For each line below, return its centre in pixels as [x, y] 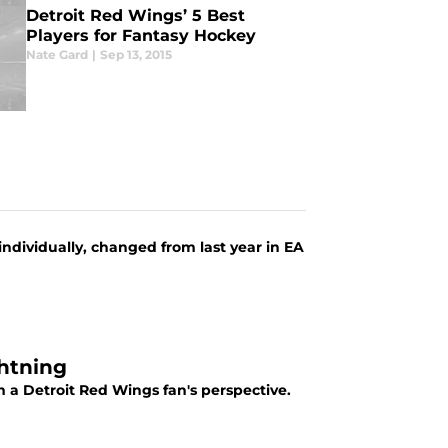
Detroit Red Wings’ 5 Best [135, 15]
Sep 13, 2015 [135, 54]
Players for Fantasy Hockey [140, 35]
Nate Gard [56, 54]
